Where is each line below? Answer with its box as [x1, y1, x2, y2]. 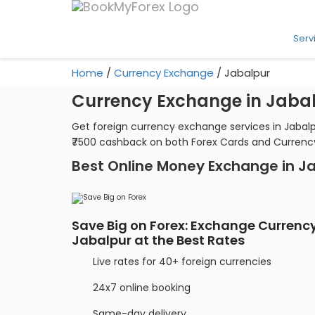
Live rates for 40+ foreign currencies [93, 254, 271, 269]
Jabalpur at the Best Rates [72, 231, 245, 249]
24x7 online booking [93, 280, 191, 295]
